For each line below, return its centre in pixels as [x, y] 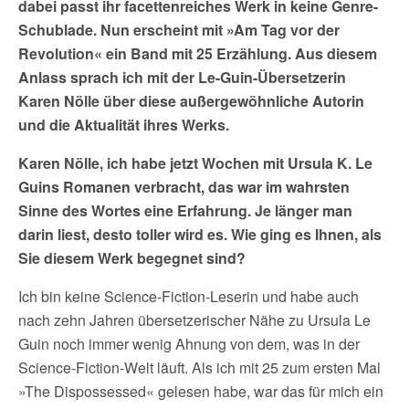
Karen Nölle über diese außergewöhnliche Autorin [191, 101]
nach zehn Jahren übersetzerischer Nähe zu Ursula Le [194, 320]
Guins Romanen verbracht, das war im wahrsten [184, 187]
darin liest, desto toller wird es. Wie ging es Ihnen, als [200, 234]
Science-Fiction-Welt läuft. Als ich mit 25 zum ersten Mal [199, 367]
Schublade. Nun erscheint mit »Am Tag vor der [179, 30]
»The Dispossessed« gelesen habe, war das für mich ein [201, 391]
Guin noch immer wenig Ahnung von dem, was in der [189, 344]
